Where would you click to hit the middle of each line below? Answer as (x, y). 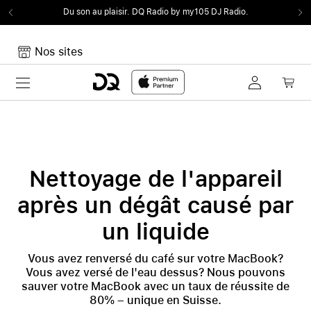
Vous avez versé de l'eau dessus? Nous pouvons (155, 272)
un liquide (155, 232)
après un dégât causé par (155, 205)
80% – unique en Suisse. (155, 300)
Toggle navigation (61, 81)
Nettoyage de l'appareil (155, 179)
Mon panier (35, 108)
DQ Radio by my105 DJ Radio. (190, 12)
